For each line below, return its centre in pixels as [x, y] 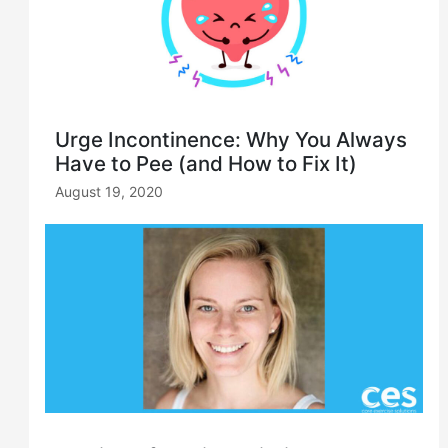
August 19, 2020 [109, 191]
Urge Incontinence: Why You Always [231, 139]
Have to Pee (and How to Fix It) [206, 163]
